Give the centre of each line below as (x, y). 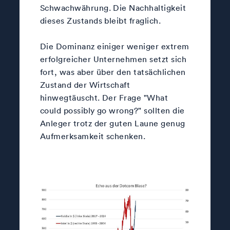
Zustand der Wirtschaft (86, 84)
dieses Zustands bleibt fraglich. (100, 20)
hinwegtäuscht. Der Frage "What (104, 97)
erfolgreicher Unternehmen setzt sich (113, 59)
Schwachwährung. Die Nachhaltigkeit (113, 7)
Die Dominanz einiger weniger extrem (114, 46)
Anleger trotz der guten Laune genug (112, 123)
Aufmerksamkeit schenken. (93, 136)
